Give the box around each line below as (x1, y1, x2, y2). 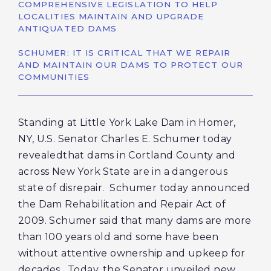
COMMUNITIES (18, 72, 90, 82)
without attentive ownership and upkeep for (18, 247, 246, 259)
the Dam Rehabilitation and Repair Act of (18, 198, 226, 210)
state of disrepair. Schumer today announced (18, 182, 250, 194)
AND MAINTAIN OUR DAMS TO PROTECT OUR (18, 60, 243, 70)
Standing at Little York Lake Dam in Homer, (18, 117, 236, 128)
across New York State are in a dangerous (18, 166, 227, 177)
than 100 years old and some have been (18, 231, 219, 243)
